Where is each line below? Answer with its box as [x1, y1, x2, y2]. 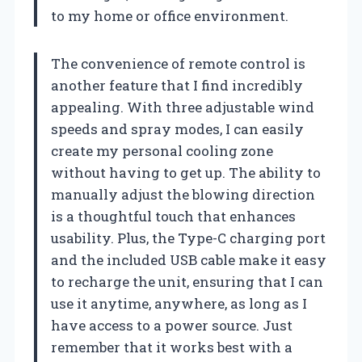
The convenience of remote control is [51, 53, 305, 73]
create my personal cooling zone [51, 141, 273, 160]
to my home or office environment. [51, 6, 288, 25]
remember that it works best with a [51, 337, 293, 356]
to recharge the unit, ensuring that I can [51, 271, 323, 291]
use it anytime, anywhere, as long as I [51, 293, 307, 313]
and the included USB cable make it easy [51, 250, 326, 269]
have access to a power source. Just [51, 315, 293, 335]
